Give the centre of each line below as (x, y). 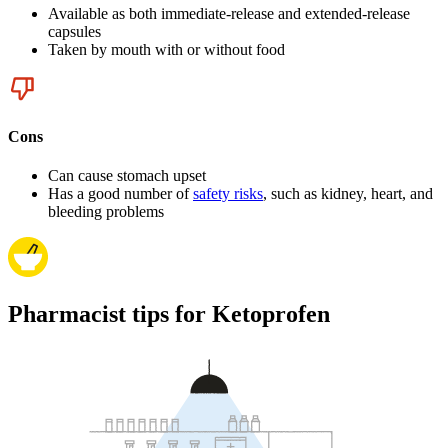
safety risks (228, 194)
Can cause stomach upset (127, 176)
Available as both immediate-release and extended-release (229, 13)
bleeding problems (106, 212)
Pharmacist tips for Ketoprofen (169, 314)
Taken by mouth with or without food (166, 49)
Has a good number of (120, 194)
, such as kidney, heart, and (348, 194)
